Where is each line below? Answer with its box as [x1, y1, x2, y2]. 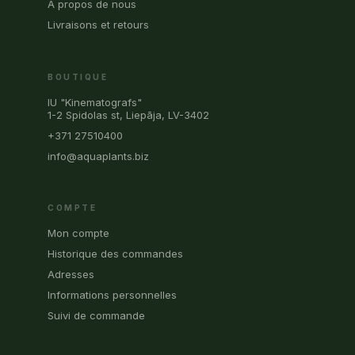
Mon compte [48, 226, 109, 239]
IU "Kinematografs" [48, 95, 142, 109]
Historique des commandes [48, 246, 183, 260]
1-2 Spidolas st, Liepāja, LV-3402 [48, 108, 209, 121]
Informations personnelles [48, 288, 177, 301]
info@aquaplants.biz [48, 149, 149, 162]
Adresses [48, 267, 94, 281]
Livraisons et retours [48, 18, 149, 32]
